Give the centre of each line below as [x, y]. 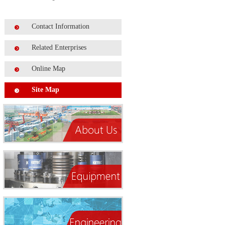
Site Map [45, 90]
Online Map [48, 69]
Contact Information [61, 26]
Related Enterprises [59, 47]
